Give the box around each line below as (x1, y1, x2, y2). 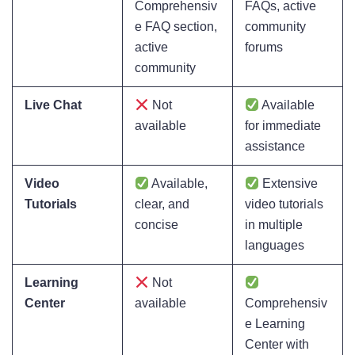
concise (135, 218, 178, 232)
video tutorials (245, 197, 323, 212)
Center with (245, 338, 309, 352)
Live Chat (25, 98, 82, 113)
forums (245, 40, 283, 55)
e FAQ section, (135, 20, 217, 34)
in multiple (245, 218, 303, 232)
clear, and (135, 197, 189, 212)
